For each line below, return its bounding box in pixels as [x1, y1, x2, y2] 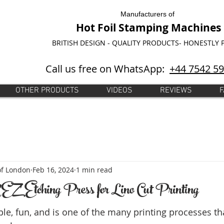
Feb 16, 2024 [32, 164, 74, 174]
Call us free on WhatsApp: [45, 62, 169, 75]
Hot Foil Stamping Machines [75, 20, 221, 35]
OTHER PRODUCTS [15, 85, 79, 95]
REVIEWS [160, 85, 192, 95]
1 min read [76, 164, 112, 174]
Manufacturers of [120, 10, 176, 18]
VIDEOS [106, 85, 132, 95]
